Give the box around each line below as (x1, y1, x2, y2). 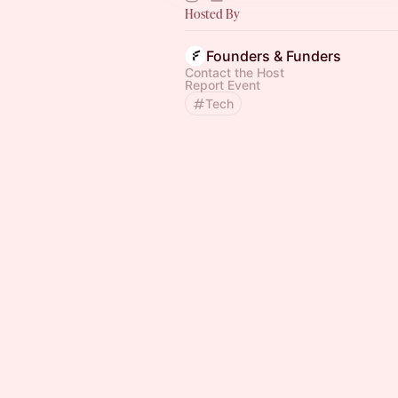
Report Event (185, 77, 260, 92)
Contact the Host (185, 65, 284, 80)
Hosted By (185, 5, 240, 22)
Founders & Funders (206, 47, 341, 65)
